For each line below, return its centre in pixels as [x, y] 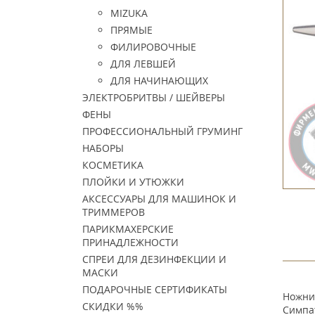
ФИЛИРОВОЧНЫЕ [153, 47]
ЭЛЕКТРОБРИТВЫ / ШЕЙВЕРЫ [154, 97]
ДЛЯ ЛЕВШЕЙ [143, 64]
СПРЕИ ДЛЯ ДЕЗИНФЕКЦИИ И [154, 259]
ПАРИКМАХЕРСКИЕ [128, 229]
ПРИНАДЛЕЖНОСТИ [130, 242]
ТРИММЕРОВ [114, 212]
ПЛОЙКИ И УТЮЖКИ [133, 182]
